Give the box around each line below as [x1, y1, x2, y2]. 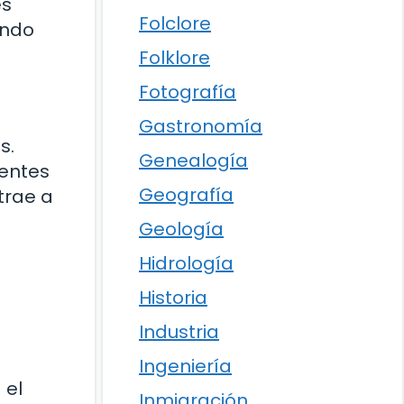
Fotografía [139, 79, 236, 105]
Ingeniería [139, 353, 232, 379]
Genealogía [139, 148, 248, 173]
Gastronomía [139, 114, 262, 139]
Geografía [139, 182, 234, 207]
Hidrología [139, 251, 234, 276]
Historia [139, 285, 207, 310]
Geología [139, 216, 224, 242]
